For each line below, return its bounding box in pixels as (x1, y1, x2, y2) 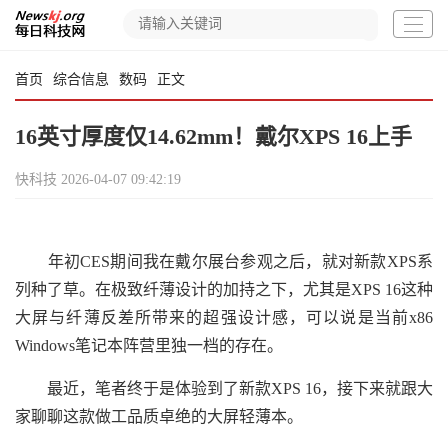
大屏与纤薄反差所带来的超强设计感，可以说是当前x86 (15, 309, 433, 326)
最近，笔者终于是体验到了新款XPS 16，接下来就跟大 (15, 380, 433, 397)
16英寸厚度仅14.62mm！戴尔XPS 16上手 (15, 124, 412, 149)
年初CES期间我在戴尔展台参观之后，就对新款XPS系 (15, 253, 433, 270)
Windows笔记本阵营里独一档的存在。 (15, 337, 283, 354)
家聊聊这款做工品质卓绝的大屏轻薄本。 (15, 408, 303, 425)
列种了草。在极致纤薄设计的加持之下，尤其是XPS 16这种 (15, 281, 433, 298)
